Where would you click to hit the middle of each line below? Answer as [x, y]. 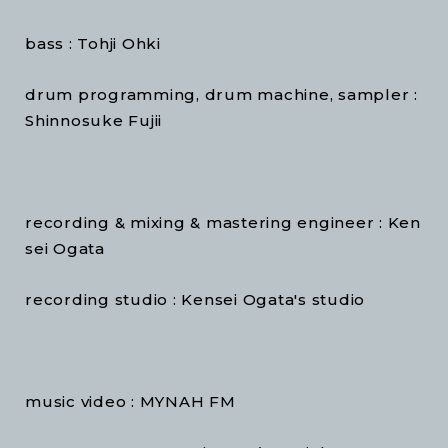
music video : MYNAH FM [130, 401]
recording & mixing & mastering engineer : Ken [223, 223]
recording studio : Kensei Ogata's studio [195, 300]
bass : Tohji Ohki [93, 44]
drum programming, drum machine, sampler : [224, 95]
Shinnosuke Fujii [93, 121]
